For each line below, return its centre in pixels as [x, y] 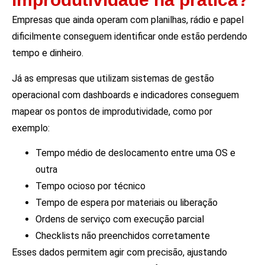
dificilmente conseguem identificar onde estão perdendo [130, 37]
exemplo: [31, 128]
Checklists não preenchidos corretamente [123, 236]
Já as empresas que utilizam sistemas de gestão [113, 78]
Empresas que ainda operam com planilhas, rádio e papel [128, 20]
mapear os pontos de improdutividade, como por [112, 111]
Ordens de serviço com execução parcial [120, 219]
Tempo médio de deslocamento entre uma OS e [135, 153]
